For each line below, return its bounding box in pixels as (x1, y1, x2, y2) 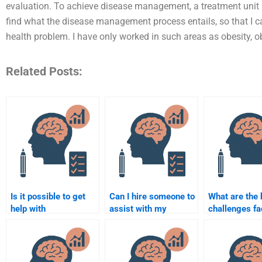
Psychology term (109, 227, 177, 239)
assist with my (109, 203, 167, 214)
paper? (109, 240, 136, 251)
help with (11, 203, 46, 214)
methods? (11, 240, 49, 251)
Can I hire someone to (109, 191, 195, 202)
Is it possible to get (11, 191, 85, 202)
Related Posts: (6, 64, 82, 78)
